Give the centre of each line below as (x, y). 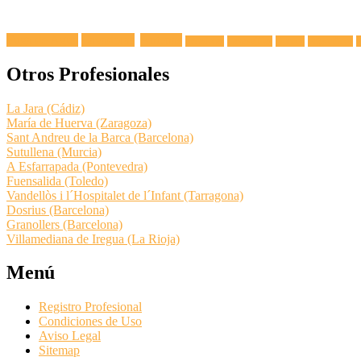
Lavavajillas (250, 41)
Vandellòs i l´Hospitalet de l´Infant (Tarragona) (125, 195)
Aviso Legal (70, 336)
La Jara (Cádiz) (46, 108)
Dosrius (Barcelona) (58, 210)
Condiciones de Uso (90, 322)
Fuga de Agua (42, 39)
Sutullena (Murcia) (54, 151)
